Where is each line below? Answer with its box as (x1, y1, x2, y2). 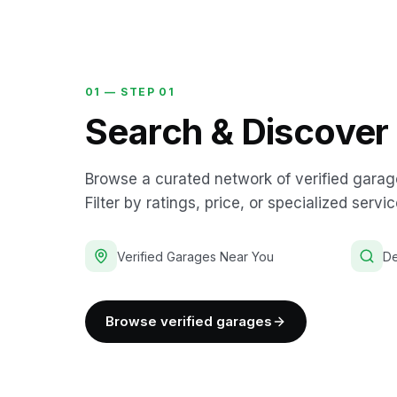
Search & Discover (85, 109, 389, 153)
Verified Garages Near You (117, 248, 274, 264)
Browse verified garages (105, 312, 272, 330)
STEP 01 (121, 84, 175, 98)
